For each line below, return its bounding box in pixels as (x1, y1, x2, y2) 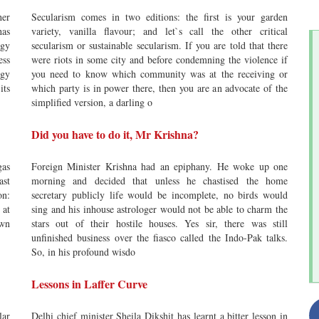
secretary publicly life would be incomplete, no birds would (31, 188, 288, 202)
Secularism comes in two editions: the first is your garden (31, 10, 288, 23)
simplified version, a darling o (31, 95, 152, 109)
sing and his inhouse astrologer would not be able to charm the (31, 202, 288, 216)
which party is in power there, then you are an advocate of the (31, 81, 288, 95)
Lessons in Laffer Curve (31, 276, 147, 292)
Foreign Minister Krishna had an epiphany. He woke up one (31, 159, 288, 173)
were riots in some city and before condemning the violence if (31, 53, 288, 66)
